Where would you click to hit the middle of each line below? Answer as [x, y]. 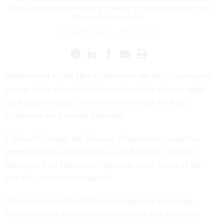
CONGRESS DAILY [85, 32]
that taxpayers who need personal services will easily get [109, 8]
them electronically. [109, 17]
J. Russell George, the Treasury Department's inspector [102, 138]
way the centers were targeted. [59, 178]
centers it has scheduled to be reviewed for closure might [106, 89]
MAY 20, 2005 [139, 32]
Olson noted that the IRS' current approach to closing [99, 200]
